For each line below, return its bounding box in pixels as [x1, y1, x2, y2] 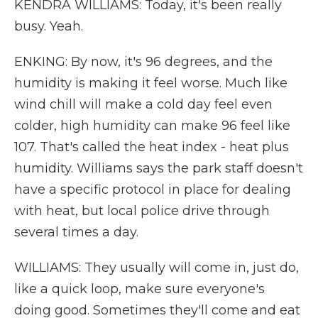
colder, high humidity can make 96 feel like [14, 118, 290, 133]
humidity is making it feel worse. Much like [14, 75, 287, 91]
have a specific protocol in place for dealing [14, 182, 291, 197]
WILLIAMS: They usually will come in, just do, [14, 260, 299, 275]
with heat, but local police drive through [14, 203, 270, 219]
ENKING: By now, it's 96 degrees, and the [14, 54, 273, 70]
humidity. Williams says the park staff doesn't [14, 160, 303, 176]
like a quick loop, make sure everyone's [14, 281, 265, 297]
